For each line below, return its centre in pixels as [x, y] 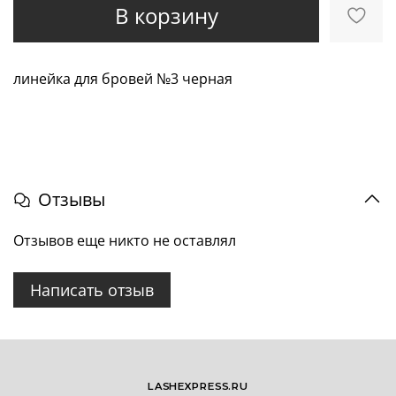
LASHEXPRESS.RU [198, 386]
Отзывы [72, 199]
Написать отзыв [92, 289]
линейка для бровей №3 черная [123, 79]
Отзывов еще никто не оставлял [125, 240]
